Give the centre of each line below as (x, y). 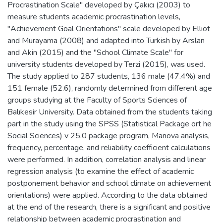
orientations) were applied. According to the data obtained (108, 195)
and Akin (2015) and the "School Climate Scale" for (95, 52)
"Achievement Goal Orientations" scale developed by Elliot (109, 28)
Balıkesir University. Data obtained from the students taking (110, 112)
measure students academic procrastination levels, (94, 17)
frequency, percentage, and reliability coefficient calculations (109, 147)
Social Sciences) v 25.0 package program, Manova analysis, (109, 136)
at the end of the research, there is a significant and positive (109, 207)
